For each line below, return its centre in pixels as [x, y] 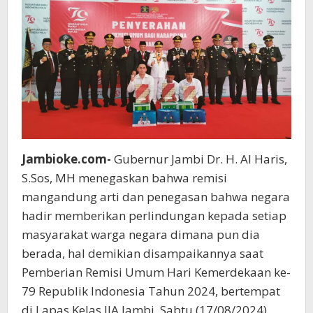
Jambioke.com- [66, 159]
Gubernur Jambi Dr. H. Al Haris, [199, 159]
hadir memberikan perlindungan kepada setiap [154, 216]
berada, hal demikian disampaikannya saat [143, 254]
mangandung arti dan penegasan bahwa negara [156, 197]
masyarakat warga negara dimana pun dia [141, 235]
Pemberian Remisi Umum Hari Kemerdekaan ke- [156, 272]
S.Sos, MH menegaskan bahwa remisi [124, 178]
